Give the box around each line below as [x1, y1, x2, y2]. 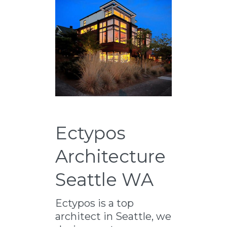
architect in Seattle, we [55, 210, 171, 222]
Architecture [55, 145, 166, 167]
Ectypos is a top [55, 197, 134, 209]
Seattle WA [55, 169, 154, 191]
